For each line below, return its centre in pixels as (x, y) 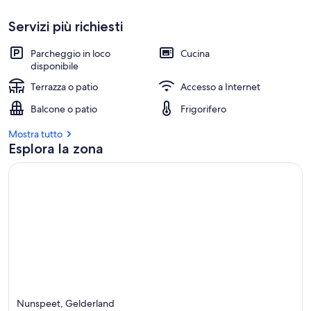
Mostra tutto (35, 134)
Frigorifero (203, 109)
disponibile (54, 66)
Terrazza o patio (64, 87)
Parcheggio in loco (70, 53)
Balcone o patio (64, 109)
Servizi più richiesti (66, 26)
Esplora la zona (56, 149)
